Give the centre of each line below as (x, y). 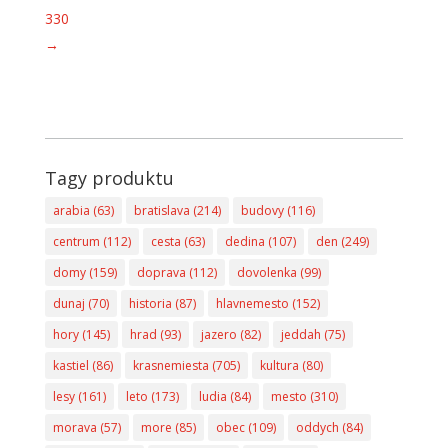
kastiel (70, 365)
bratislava (161, 210)
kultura (279, 365)
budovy (262, 210)
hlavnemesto (252, 303)
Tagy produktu (109, 177)
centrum (76, 241)
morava (74, 427)
